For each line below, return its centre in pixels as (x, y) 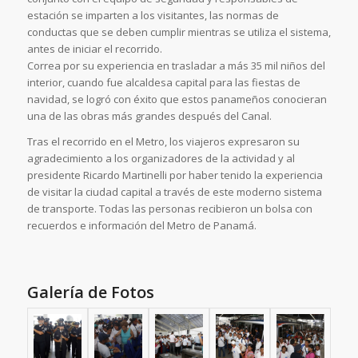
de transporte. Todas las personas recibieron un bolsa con (169, 208)
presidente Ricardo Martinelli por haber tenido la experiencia (175, 175)
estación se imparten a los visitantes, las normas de (153, 15)
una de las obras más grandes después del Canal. (149, 115)
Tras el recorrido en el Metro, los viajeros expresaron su (163, 141)
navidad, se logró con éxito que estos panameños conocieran (177, 99)
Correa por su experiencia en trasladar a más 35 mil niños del (176, 65)
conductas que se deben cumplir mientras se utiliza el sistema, (179, 32)
